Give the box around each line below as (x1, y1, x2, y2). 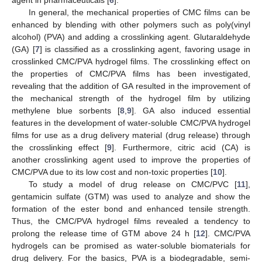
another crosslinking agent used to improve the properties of (12, 154, 250, 164)
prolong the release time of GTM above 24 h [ (12, 228, 196, 238)
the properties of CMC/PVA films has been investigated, (12, 68, 250, 78)
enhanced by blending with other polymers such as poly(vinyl (12, 19, 250, 29)
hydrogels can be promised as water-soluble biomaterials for (12, 240, 250, 250)
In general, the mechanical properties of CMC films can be (28, 7, 250, 17)
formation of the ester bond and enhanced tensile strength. (12, 204, 250, 213)
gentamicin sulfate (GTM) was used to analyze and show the (12, 191, 250, 201)
